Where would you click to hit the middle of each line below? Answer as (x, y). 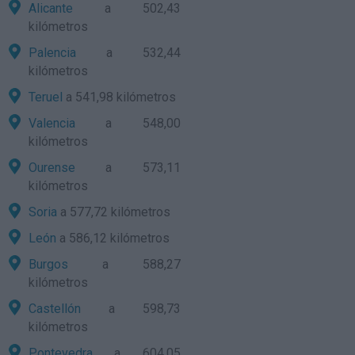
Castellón (55, 309)
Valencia (52, 123)
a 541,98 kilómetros (120, 97)
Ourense (52, 168)
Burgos (49, 264)
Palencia (53, 53)
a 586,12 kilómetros (113, 238)
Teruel (46, 97)
